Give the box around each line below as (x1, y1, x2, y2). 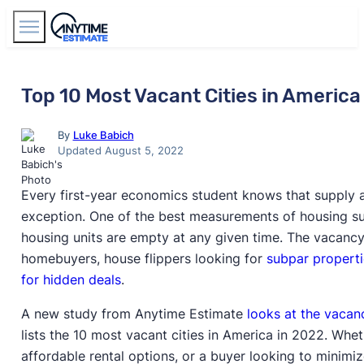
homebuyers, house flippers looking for (20, 249, 266, 266)
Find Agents (263, 19, 330, 33)
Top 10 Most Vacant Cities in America (20, 84, 361, 107)
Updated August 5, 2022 (57, 143, 184, 157)
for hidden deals (20, 271, 121, 288)
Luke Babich (72, 128, 134, 141)
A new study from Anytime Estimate (20, 305, 247, 322)
